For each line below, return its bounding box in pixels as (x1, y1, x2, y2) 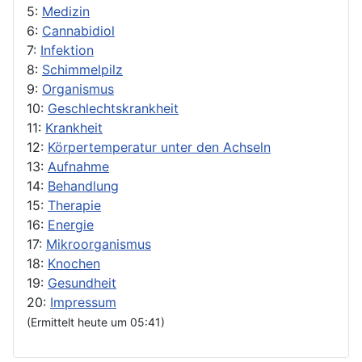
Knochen (48, 255, 100, 272)
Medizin (42, 3, 90, 20)
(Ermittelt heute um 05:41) (27, 315, 165, 330)
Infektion (40, 42, 94, 59)
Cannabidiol (42, 23, 115, 40)
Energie (48, 217, 94, 234)
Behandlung (48, 178, 119, 195)
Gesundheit (48, 275, 116, 292)
